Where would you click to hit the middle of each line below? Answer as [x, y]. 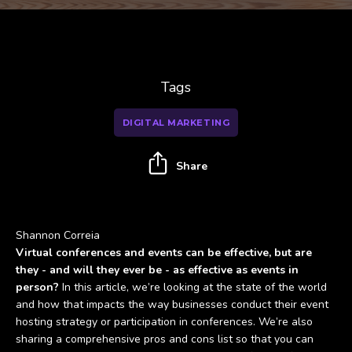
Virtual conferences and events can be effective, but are [164, 253]
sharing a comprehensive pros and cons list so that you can [165, 339]
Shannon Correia [58, 235]
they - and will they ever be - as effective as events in [157, 270]
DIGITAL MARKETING [176, 123]
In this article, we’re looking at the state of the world [193, 287]
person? [37, 287]
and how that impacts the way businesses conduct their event [172, 304]
